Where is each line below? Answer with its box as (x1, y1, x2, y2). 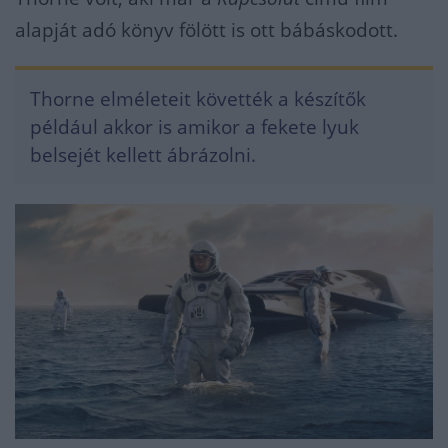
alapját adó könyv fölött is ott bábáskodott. (15, 16, 398, 43)
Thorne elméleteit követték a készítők (30, 85, 366, 112)
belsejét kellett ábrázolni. (30, 141, 256, 168)
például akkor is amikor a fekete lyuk (30, 113, 359, 140)
